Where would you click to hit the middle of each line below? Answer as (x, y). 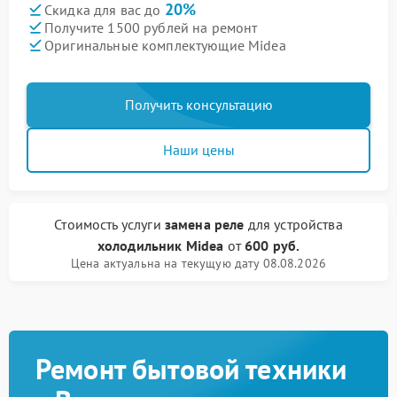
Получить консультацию (198, 105)
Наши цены (198, 150)
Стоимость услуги (109, 224)
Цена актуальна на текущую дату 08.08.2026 (198, 263)
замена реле (204, 224)
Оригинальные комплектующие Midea (165, 45)
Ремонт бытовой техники (191, 369)
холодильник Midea (160, 245)
